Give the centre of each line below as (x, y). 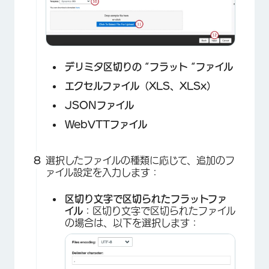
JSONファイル (99, 105)
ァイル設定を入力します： (103, 172)
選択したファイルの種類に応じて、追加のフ (140, 160)
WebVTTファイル (106, 124)
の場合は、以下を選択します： (132, 222)
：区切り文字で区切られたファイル (159, 210)
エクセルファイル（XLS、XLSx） (141, 86)
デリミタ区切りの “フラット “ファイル (149, 66)
